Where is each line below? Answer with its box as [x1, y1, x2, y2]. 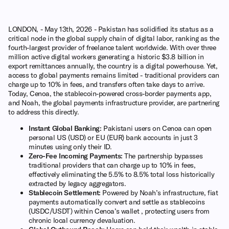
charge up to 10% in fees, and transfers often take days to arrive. [8, 79, 205, 89]
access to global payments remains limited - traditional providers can [8, 70, 220, 80]
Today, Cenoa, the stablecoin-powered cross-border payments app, [8, 88, 212, 98]
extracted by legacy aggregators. [29, 178, 126, 188]
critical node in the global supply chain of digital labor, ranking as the [8, 33, 219, 43]
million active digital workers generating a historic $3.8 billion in [8, 52, 204, 61]
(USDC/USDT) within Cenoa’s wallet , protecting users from [29, 206, 210, 216]
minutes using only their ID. [29, 142, 112, 151]
